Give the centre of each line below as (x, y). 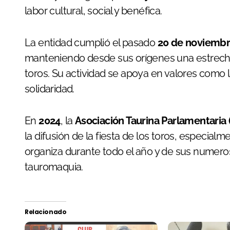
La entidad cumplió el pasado (91, 42)
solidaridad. (50, 89)
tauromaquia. (54, 167)
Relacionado (46, 212)
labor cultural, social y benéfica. (93, 11)
